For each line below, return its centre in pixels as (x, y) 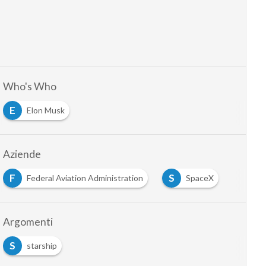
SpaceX (199, 178)
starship (42, 246)
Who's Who (29, 87)
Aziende (22, 154)
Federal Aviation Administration (85, 178)
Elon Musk (45, 110)
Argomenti (28, 222)
